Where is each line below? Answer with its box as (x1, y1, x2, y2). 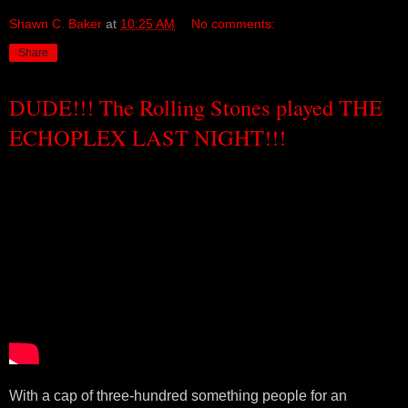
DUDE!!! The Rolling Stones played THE (9, 91, 382, 122)
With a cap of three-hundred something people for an (9, 388, 347, 404)
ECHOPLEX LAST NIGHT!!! (9, 121, 286, 152)
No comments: (191, 15, 276, 31)
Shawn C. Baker (9, 15, 102, 31)
